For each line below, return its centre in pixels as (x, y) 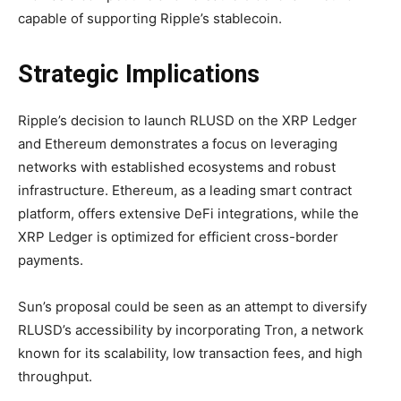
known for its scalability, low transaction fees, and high (190, 353)
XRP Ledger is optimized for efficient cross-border (178, 236)
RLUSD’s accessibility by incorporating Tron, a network (191, 329)
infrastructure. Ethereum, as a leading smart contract (185, 190)
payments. (51, 260)
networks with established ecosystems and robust (177, 166)
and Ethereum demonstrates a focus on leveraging (178, 143)
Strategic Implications (139, 74)
